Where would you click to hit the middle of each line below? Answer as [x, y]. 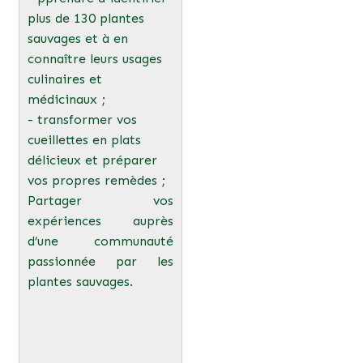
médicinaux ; [66, 99]
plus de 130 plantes [85, 18]
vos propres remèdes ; [96, 180]
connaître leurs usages [94, 58]
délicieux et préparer [92, 160]
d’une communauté [100, 241]
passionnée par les [100, 261]
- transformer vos [82, 119]
